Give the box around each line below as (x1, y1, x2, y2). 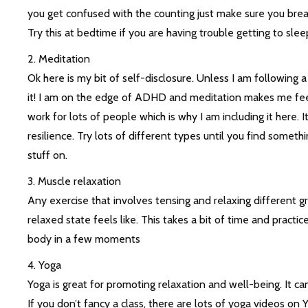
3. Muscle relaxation (27, 175, 121, 188)
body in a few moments (27, 232, 140, 246)
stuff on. (27, 148, 67, 162)
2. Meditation (27, 52, 90, 66)
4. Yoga (27, 258, 61, 272)
